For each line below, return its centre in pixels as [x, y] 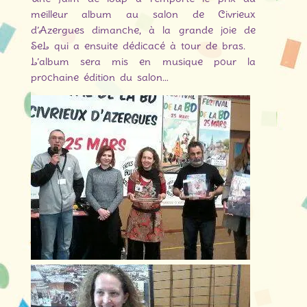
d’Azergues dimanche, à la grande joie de [143, 30]
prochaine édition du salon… [99, 78]
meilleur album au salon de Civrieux [143, 15]
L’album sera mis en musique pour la [143, 62]
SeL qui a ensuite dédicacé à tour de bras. [138, 46]
